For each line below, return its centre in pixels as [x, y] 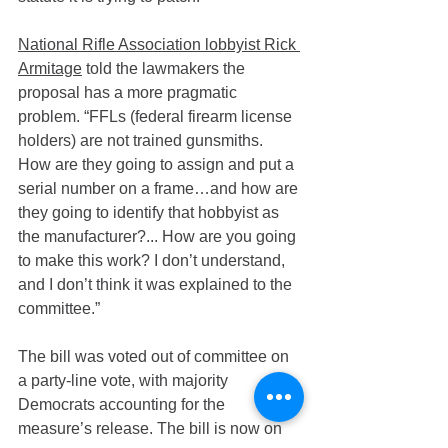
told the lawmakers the [165, 69]
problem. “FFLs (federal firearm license [157, 117]
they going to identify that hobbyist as [150, 213]
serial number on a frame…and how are [160, 189]
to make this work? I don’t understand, [153, 261]
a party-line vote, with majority [125, 381]
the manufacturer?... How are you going [159, 237]
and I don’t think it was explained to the [157, 285]
